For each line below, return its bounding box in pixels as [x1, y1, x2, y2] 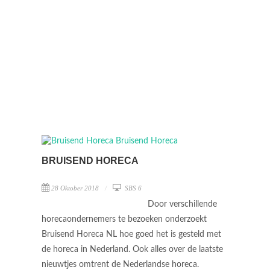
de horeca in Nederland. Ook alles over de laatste [42, 245, 223, 254]
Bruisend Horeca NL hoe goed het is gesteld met [42, 230, 221, 239]
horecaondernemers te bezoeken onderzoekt [42, 215, 207, 224]
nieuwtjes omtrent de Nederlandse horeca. [42, 260, 201, 269]
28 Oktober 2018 [51, 184, 99, 192]
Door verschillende [148, 200, 217, 209]
